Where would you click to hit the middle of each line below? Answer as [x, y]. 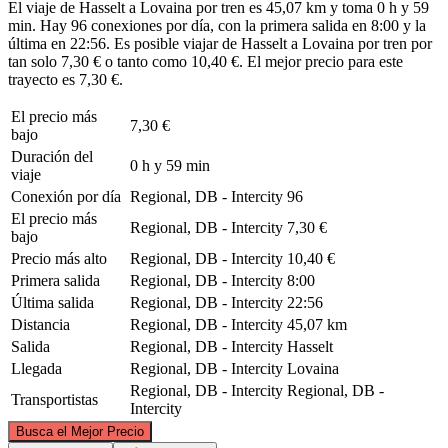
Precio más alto [59, 258]
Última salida [52, 302]
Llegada [36, 368]
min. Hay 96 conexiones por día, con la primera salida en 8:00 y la [217, 25]
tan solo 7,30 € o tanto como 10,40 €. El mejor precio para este [205, 61]
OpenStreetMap [320, 415]
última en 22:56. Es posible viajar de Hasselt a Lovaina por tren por [220, 43]
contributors [376, 415]
